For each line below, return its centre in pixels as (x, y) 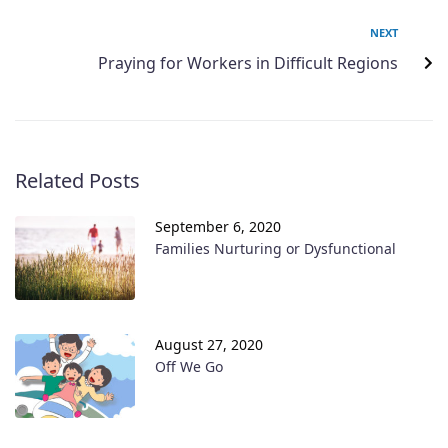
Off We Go (189, 367)
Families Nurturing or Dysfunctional (275, 248)
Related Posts (77, 180)
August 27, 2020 (209, 345)
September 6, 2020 (218, 226)
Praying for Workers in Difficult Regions (248, 62)
